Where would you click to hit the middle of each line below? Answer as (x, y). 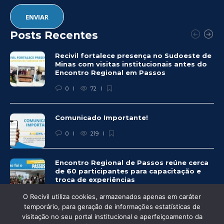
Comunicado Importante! (102, 117)
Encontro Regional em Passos (111, 72)
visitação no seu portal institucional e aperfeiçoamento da (112, 216)
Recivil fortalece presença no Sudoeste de (133, 55)
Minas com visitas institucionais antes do (131, 64)
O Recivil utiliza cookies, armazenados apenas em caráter (112, 196)
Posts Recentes (54, 35)
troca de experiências (96, 179)
